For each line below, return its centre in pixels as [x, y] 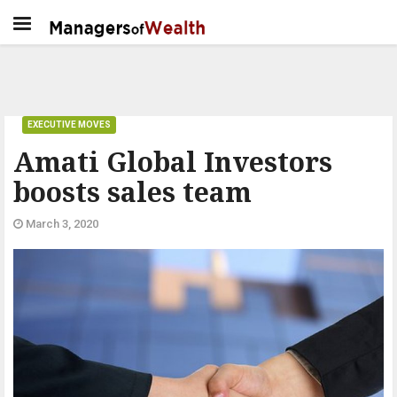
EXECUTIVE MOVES [69, 125]
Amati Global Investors [173, 162]
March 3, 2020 [61, 224]
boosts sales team [132, 192]
